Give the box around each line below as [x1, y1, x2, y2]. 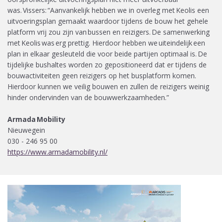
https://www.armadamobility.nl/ [7, 147, 108, 157]
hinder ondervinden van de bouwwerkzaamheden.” [7, 92, 172, 102]
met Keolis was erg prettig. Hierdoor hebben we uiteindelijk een [7, 38, 205, 48]
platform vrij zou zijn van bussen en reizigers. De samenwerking [7, 27, 210, 37]
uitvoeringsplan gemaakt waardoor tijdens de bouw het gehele [7, 16, 208, 26]
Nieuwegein [7, 125, 48, 135]
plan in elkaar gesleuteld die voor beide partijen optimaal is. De [7, 49, 207, 58]
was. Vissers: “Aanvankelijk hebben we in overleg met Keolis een [7, 5, 209, 15]
